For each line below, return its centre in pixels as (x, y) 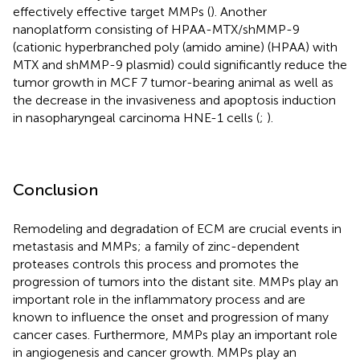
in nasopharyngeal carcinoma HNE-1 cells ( (136, 117)
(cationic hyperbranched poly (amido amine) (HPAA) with (175, 47)
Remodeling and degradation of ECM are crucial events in (177, 228)
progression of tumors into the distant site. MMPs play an (176, 281)
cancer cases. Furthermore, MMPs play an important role (175, 334)
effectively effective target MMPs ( (112, 11)
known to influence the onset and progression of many (171, 317)
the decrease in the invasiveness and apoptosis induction (174, 100)
